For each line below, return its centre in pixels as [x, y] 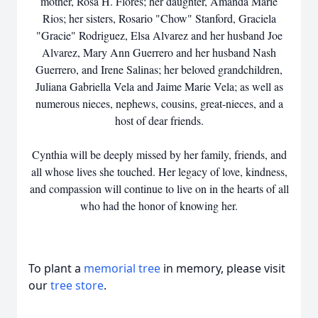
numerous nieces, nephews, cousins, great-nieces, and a [159, 103]
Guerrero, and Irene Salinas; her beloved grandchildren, [159, 69]
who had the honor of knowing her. [159, 205]
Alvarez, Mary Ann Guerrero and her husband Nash [159, 52]
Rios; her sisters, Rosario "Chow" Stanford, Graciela [159, 18]
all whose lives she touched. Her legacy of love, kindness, [159, 171]
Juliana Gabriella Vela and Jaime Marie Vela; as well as [159, 86]
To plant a [56, 268]
